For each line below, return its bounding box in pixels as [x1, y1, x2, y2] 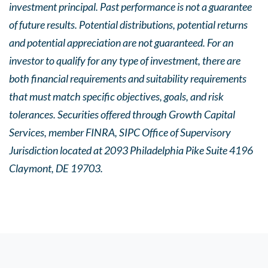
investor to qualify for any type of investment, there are [9, 54, 240, 67]
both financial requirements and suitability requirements [9, 72, 246, 85]
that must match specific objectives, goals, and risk [9, 90, 224, 103]
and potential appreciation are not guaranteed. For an [9, 36, 233, 49]
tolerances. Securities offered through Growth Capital [9, 108, 235, 121]
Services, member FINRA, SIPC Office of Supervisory [9, 126, 231, 139]
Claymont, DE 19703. [9, 162, 103, 175]
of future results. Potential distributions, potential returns [9, 18, 248, 31]
